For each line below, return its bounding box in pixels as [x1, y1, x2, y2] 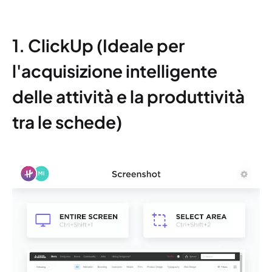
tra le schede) [12, 111, 122, 132]
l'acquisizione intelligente [12, 60, 217, 81]
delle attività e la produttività [12, 86, 245, 107]
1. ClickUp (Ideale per [12, 35, 185, 56]
